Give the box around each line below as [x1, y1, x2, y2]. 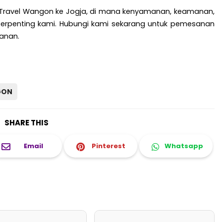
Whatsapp [164, 141, 203, 151]
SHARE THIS [4, 117, 49, 128]
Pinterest [92, 141, 126, 151]
